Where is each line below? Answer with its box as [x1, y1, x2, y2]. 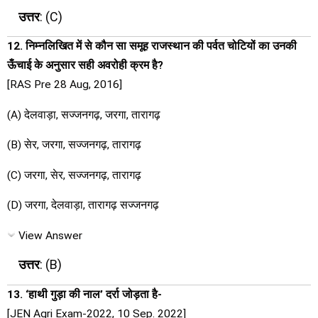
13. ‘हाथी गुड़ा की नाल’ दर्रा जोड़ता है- [7, 287, 162, 301]
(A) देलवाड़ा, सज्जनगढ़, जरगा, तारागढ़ [7, 108, 160, 121]
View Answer [18, 229, 82, 242]
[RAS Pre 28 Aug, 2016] [7, 78, 122, 92]
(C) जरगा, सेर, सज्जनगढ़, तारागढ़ [7, 168, 141, 182]
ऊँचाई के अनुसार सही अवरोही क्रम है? [7, 59, 163, 72]
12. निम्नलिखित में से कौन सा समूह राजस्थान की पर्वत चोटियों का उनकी [7, 40, 297, 53]
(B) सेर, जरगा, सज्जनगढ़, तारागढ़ [7, 138, 141, 152]
